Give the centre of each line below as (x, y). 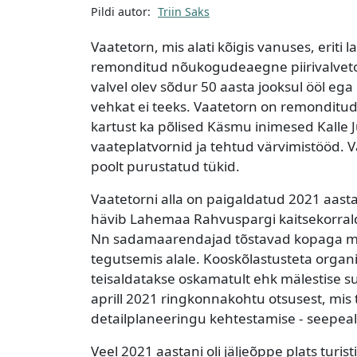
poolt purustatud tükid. (165, 166)
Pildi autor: (121, 12)
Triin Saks (184, 12)
